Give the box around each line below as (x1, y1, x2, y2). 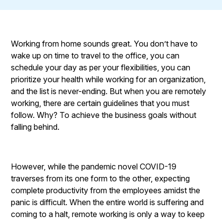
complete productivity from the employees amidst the (11, 185, 201, 195)
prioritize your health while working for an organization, (11, 74, 206, 84)
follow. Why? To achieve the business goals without (11, 110, 197, 120)
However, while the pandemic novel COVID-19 (11, 162, 177, 171)
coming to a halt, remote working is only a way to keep (11, 209, 205, 219)
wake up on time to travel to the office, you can (11, 51, 180, 60)
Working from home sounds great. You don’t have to (11, 39, 198, 49)
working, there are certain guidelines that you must (11, 98, 190, 108)
